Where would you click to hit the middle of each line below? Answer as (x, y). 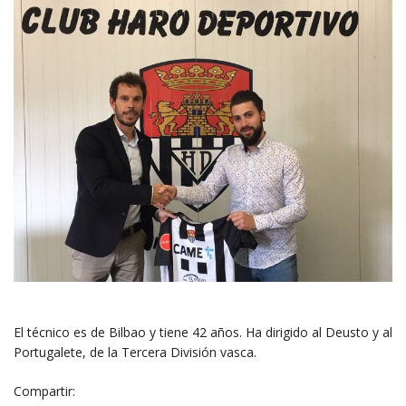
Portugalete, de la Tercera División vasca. (135, 353)
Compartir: (44, 391)
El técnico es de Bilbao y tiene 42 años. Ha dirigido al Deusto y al (203, 333)
